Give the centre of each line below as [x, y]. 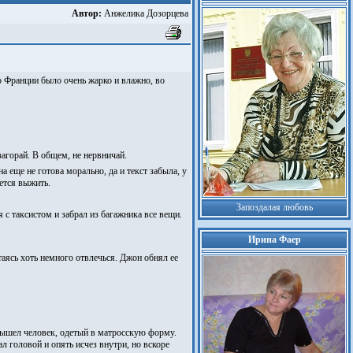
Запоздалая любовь [274, 207]
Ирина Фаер [274, 240]
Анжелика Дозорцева [145, 13]
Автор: [87, 13]
